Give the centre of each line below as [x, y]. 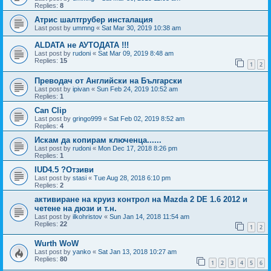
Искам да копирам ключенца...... [98, 140]
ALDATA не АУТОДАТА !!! [82, 45]
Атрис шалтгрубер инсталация [94, 20]
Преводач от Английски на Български [108, 80]
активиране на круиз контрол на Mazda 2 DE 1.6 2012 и [141, 199]
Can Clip [51, 110]
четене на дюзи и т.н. [76, 208]
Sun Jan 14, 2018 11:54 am [149, 216]
